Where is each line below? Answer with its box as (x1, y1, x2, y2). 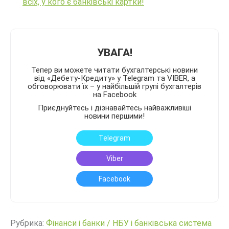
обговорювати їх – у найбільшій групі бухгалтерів (28, 82, 201, 91)
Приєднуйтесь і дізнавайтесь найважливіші (38, 103, 191, 113)
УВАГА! (97, 47, 132, 59)
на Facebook (93, 90, 136, 100)
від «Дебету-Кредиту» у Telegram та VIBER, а (34, 74, 195, 83)
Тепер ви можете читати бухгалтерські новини (31, 65, 198, 75)
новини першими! (84, 111, 145, 121)
